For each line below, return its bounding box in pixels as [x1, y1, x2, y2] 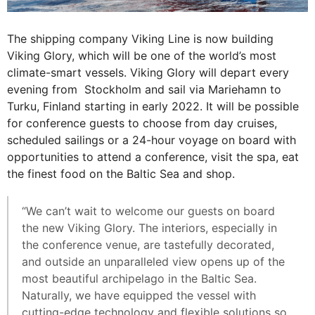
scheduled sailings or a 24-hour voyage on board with [7, 133, 296, 148]
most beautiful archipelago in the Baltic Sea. [22, 271, 257, 286]
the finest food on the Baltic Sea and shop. [7, 167, 235, 181]
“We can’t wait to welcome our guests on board [22, 204, 275, 219]
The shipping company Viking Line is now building [7, 32, 274, 46]
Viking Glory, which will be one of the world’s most [7, 49, 276, 63]
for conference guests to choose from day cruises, [7, 116, 277, 131]
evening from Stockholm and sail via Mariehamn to [7, 82, 281, 97]
